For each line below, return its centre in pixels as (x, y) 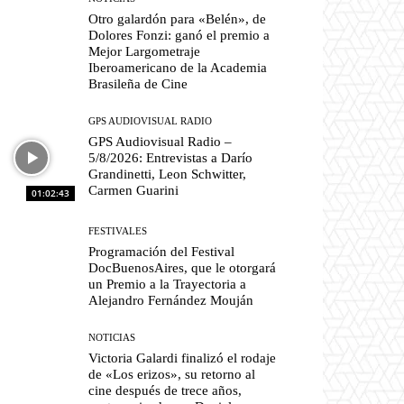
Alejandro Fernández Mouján (171, 300)
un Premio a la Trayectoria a (168, 284)
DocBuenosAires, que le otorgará (183, 267)
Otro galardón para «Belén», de (178, 19)
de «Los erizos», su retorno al (172, 374)
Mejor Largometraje (145, 52)
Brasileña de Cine (138, 84)
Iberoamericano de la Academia (178, 68)
